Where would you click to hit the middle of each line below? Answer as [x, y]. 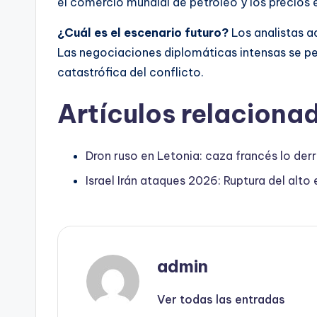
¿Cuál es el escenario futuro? [143, 33]
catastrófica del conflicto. [131, 73]
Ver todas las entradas [221, 299]
